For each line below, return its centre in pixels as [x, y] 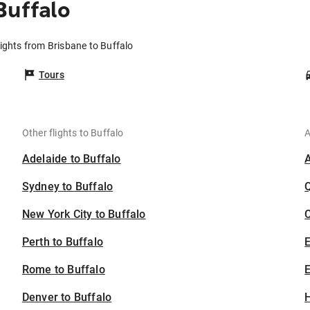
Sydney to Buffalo [67, 187]
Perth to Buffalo [63, 242]
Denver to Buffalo [67, 298]
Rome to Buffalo [63, 270]
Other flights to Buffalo [73, 133]
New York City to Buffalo [84, 215]
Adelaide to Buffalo [71, 159]
